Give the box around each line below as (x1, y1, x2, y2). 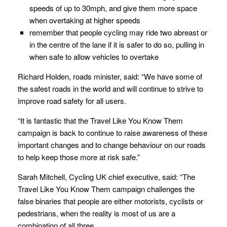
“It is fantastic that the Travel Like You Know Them (18, 115, 183, 126)
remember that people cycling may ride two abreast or (29, 27, 207, 38)
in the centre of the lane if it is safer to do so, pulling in (29, 39, 204, 50)
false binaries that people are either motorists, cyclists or (18, 196, 203, 207)
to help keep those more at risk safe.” (18, 152, 140, 163)
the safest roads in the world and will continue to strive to (18, 83, 203, 94)
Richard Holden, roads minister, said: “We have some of (18, 71, 202, 82)
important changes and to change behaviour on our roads (18, 139, 206, 150)
